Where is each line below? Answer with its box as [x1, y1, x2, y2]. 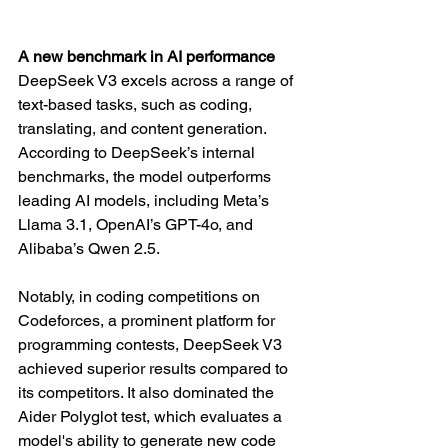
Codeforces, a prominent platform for [18, 311, 279, 331]
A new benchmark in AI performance [18, 47, 275, 67]
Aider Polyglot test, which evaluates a [18, 407, 286, 427]
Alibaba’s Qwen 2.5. [18, 239, 160, 259]
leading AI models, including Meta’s [18, 191, 273, 211]
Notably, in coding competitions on [18, 287, 264, 307]
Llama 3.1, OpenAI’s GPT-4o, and [18, 215, 257, 235]
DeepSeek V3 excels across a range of [18, 71, 297, 91]
